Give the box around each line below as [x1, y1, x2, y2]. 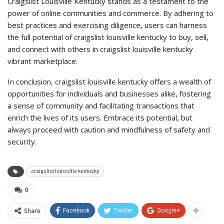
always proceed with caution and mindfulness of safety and [7, 124, 210, 135]
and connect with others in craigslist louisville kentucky [7, 44, 193, 54]
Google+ [157, 207, 180, 214]
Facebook [63, 207, 89, 214]
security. [7, 136, 36, 147]
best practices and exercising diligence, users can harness [7, 20, 207, 30]
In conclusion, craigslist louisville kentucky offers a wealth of [7, 76, 211, 87]
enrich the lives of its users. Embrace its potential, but [7, 112, 192, 123]
